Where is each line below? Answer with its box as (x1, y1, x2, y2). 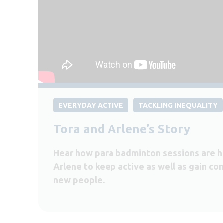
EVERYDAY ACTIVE (58, 101, 123, 110)
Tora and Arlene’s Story (53, 122, 190, 136)
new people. (53, 175, 105, 185)
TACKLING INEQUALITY (138, 101, 218, 110)
